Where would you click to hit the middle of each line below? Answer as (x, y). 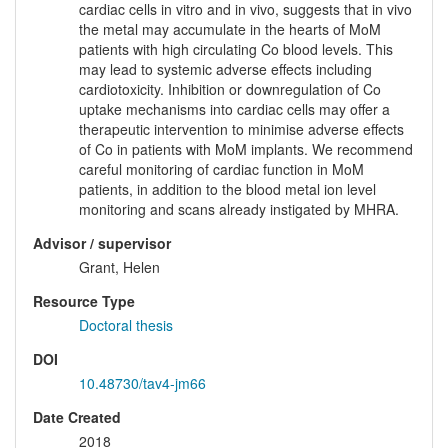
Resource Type (84, 301)
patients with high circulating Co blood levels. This (236, 49)
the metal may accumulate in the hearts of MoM (230, 29)
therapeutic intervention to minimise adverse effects (241, 129)
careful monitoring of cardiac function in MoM (221, 169)
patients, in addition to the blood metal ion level (227, 189)
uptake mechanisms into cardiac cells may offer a (234, 109)
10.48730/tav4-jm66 (142, 383)
